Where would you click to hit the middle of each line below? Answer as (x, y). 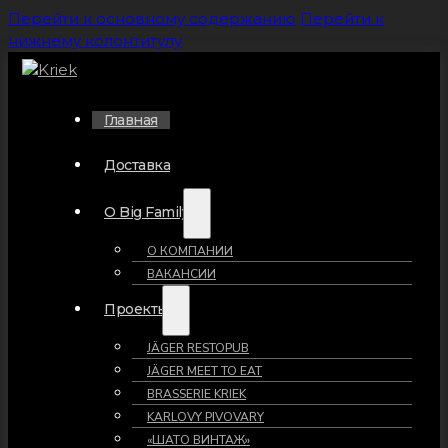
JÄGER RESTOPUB (198, 348)
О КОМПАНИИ (190, 251)
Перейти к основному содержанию (152, 18)
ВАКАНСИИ (181, 274)
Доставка (137, 165)
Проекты (136, 309)
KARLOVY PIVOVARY (205, 417)
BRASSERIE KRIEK (196, 394)
